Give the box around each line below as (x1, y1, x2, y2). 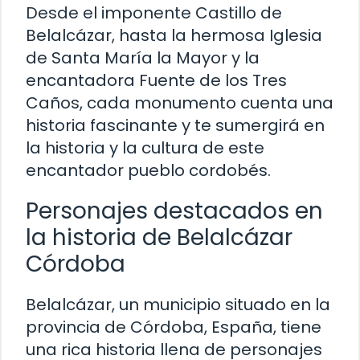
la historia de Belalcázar (26, 222, 292, 254)
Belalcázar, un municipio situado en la (26, 293, 330, 317)
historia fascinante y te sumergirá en (26, 114, 325, 137)
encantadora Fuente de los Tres (26, 69, 287, 92)
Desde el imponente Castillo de (26, 2, 282, 25)
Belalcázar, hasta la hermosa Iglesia (26, 24, 322, 47)
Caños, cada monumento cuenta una (26, 92, 333, 115)
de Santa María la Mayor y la (26, 47, 260, 70)
